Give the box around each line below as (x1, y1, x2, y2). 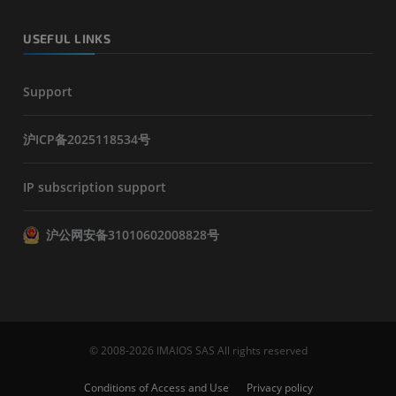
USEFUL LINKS (23, 30, 111, 46)
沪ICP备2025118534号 (23, 131, 151, 148)
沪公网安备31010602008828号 (46, 226, 220, 243)
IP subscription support (23, 179, 167, 195)
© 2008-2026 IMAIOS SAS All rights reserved (88, 343, 308, 358)
